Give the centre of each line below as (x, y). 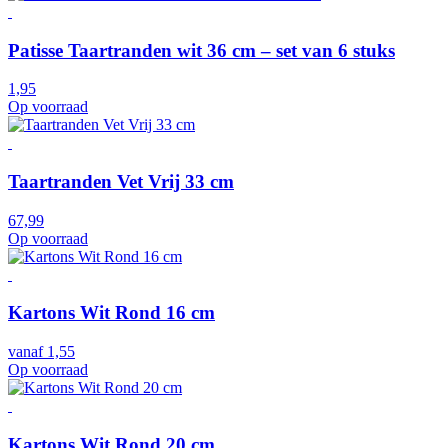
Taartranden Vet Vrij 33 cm (121, 182)
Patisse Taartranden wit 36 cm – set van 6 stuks (201, 50)
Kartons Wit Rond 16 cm (111, 313)
